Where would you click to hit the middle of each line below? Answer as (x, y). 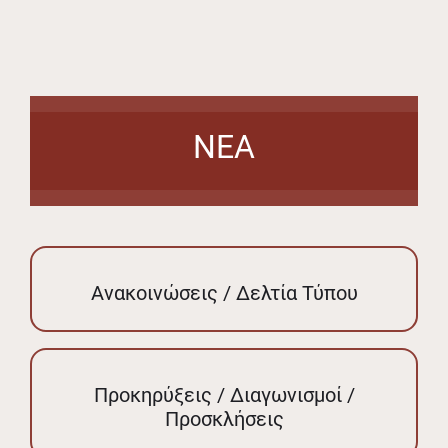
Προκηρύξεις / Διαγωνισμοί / (224, 394)
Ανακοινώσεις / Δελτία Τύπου (224, 292)
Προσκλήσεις (224, 418)
